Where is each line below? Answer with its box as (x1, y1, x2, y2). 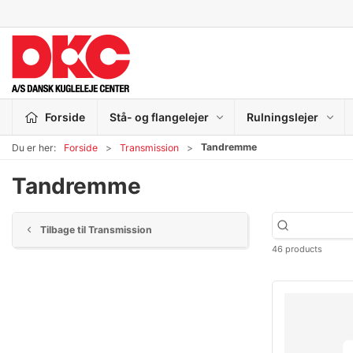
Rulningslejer (247, 110, 319, 124)
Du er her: (12, 141, 56, 154)
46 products (272, 243, 322, 255)
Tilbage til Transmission (39, 223, 152, 236)
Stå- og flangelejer (109, 110, 209, 124)
